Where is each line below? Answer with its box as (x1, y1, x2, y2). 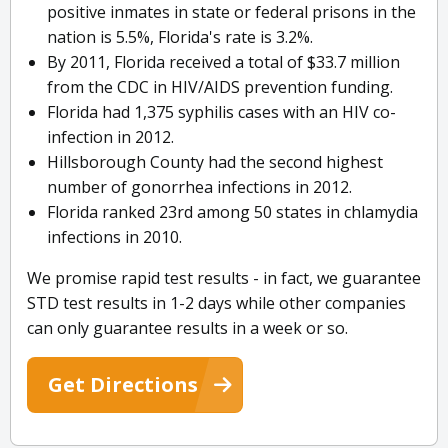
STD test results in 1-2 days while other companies (27, 292, 406, 315)
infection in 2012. (47, 126, 174, 149)
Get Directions (48, 371, 198, 399)
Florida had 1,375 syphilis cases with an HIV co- (47, 101, 396, 124)
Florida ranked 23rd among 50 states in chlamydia (47, 201, 418, 224)
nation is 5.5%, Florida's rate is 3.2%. (47, 26, 313, 49)
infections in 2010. (47, 226, 182, 249)
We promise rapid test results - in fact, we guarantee (27, 267, 421, 290)
